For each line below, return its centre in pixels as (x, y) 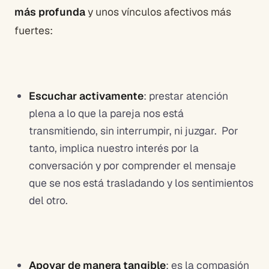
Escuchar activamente (86, 95)
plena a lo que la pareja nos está (106, 113)
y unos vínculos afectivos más (158, 11)
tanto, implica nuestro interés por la (114, 148)
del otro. (48, 200)
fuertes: (34, 30)
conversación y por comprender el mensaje (132, 165)
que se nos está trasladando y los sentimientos (141, 183)
